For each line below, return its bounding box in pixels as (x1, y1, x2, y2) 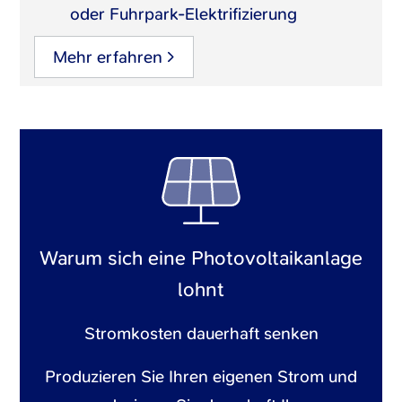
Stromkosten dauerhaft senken (83, 321, 319, 345)
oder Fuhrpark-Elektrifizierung (70, 2, 298, 25)
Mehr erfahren (53, 45, 163, 68)
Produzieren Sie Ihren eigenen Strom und (45, 364, 357, 388)
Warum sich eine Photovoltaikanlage (39, 244, 363, 271)
